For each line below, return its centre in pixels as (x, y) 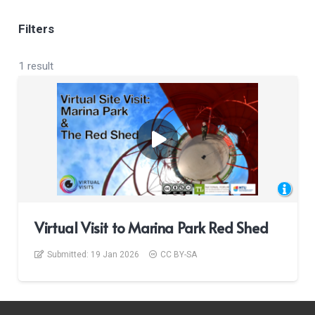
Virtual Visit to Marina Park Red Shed (152, 228)
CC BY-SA (179, 255)
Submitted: (69, 255)
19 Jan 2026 (115, 255)
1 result (36, 66)
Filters (36, 28)
